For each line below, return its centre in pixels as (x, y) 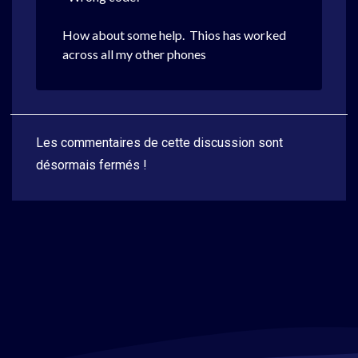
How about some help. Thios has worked (174, 35)
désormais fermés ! (91, 165)
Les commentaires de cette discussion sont (159, 143)
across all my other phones (134, 54)
